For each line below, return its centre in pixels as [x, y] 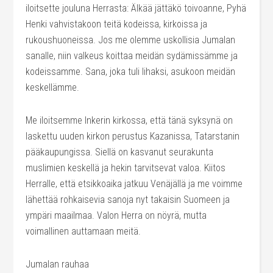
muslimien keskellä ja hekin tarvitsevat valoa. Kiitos [126, 168]
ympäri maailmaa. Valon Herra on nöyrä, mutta [116, 215]
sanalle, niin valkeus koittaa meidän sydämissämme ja [132, 56]
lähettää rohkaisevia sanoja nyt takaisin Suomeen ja [128, 200]
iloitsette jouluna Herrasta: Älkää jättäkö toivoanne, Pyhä [136, 8]
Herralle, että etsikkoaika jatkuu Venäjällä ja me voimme [134, 184]
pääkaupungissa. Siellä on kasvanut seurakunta [120, 152]
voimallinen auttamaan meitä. [83, 231]
